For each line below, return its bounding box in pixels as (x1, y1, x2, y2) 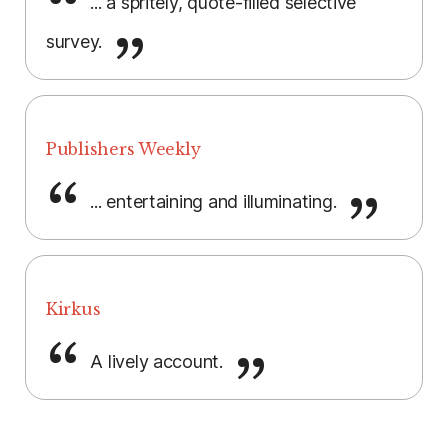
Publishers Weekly (46, 139, 201, 160)
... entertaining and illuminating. (85, 191, 342, 213)
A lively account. (85, 351, 228, 373)
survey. (46, 31, 107, 53)
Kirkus (46, 299, 101, 320)
